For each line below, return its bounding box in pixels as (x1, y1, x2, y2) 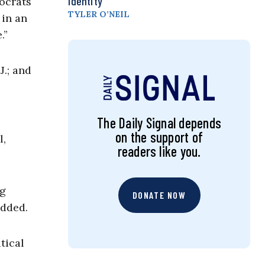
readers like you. (117, 143, 201, 160)
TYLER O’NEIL (68, 9, 130, 20)
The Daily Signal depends (97, 114, 221, 132)
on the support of (115, 128, 203, 146)
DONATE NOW (132, 189, 186, 201)
